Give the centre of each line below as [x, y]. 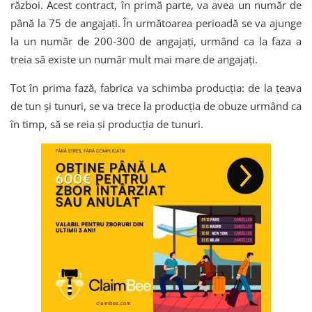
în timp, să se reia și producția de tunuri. [107, 124]
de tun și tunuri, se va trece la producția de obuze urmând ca [156, 106]
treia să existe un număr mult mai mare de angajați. [134, 60]
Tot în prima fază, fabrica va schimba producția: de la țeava [156, 88]
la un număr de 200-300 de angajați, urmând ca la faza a [156, 41]
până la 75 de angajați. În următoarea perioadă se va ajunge [156, 23]
